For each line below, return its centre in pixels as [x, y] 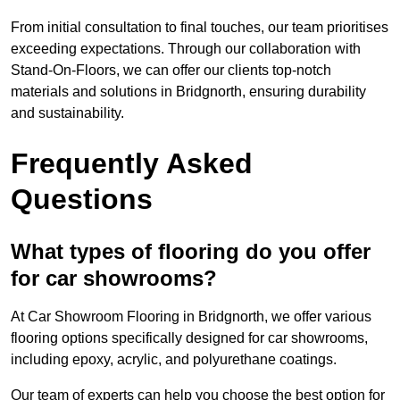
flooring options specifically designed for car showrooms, [189, 338]
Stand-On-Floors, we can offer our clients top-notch [171, 71]
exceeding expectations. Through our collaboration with [186, 49]
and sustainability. [67, 113]
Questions [82, 200]
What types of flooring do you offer [191, 252]
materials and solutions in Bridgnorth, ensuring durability [188, 92]
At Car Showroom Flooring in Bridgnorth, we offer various [191, 317]
